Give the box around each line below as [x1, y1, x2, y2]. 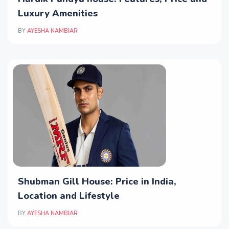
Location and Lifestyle [18, 190, 120, 202]
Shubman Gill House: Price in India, [18, 175, 176, 188]
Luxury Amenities [18, 7, 98, 20]
